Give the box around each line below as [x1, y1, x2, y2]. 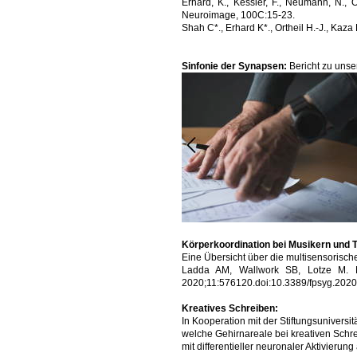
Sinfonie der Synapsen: [182, 61, 289, 72]
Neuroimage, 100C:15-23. [182, 10, 295, 21]
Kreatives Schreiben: [182, 303, 278, 314]
